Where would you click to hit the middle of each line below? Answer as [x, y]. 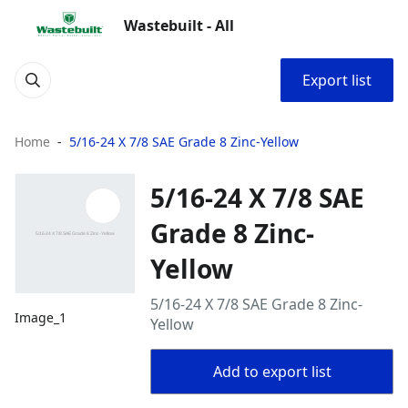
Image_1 [41, 318]
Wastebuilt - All [179, 25]
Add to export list [272, 372]
